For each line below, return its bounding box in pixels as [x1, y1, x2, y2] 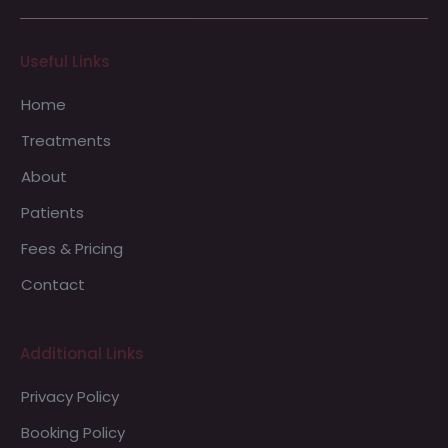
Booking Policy [21, 421, 125, 443]
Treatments [21, 129, 111, 151]
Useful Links [20, 50, 110, 72]
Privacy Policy [21, 385, 119, 407]
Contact [21, 273, 85, 295]
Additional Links [20, 342, 144, 364]
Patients [21, 201, 84, 223]
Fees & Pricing [21, 237, 123, 259]
